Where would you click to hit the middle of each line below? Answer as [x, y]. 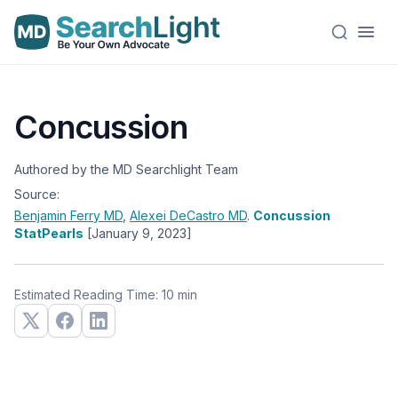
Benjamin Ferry [59, 215]
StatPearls [49, 233]
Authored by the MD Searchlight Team [126, 169]
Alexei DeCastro [179, 215]
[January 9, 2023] [139, 233]
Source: [37, 194]
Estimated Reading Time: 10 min [106, 295]
